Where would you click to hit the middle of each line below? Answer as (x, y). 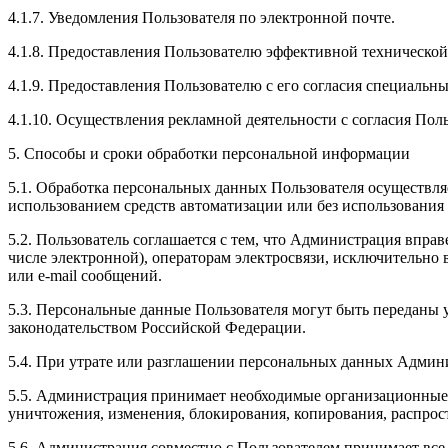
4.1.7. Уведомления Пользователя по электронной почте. (201, 17)
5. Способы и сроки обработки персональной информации (209, 153)
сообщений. (119, 275)
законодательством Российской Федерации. (157, 327)
